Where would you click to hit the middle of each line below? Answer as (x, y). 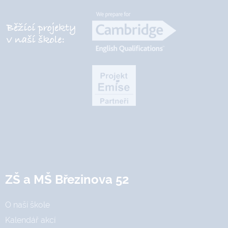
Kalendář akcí (30, 220)
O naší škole (27, 205)
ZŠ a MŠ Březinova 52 (67, 179)
